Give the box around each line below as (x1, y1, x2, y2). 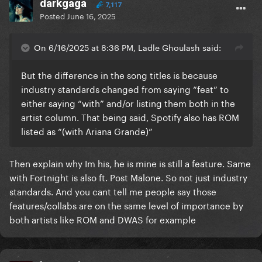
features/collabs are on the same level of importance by (9, 198, 243, 212)
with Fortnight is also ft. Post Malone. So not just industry (9, 170, 247, 184)
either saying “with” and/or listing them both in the (21, 95, 235, 110)
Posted (40, 9, 67, 22)
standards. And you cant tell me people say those (9, 184, 216, 198)
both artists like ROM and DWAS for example (9, 212, 196, 226)
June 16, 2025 (67, 9, 116, 22)
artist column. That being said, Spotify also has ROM (21, 109, 239, 124)
